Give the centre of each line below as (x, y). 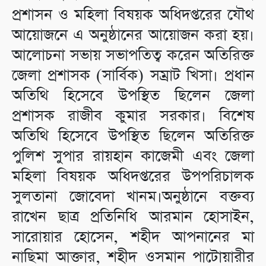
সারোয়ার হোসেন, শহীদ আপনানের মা (133, 237)
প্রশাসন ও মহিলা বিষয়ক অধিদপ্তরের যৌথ (133, 15)
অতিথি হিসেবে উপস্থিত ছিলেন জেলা (133, 96)
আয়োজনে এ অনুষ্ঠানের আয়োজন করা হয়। (133, 36)
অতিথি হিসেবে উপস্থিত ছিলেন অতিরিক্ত (133, 137)
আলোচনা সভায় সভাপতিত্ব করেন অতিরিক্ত (133, 56)
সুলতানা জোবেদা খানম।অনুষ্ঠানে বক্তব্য (133, 197)
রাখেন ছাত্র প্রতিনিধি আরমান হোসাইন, (133, 217)
